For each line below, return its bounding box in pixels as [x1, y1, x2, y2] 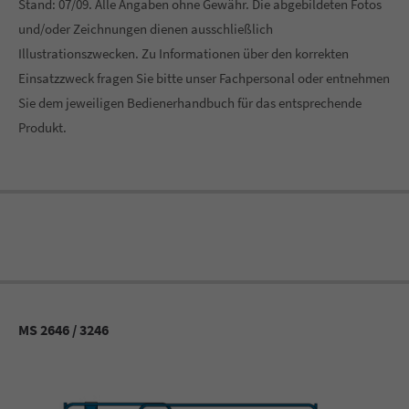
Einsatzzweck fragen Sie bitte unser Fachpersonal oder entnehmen [18, 69, 390, 87]
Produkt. [18, 119, 67, 136]
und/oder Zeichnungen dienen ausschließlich [18, 20, 273, 37]
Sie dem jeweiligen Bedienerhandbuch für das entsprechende [18, 94, 362, 111]
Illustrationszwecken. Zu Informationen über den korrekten [18, 45, 349, 62]
